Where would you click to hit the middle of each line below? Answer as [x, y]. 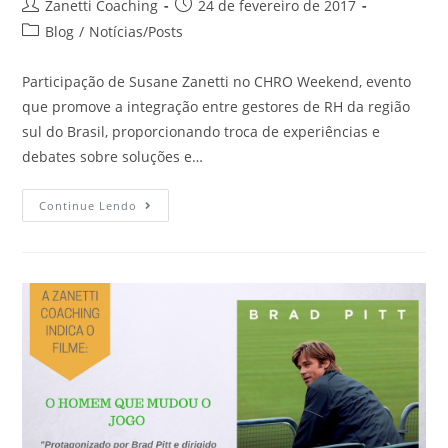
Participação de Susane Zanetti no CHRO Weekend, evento [217, 81]
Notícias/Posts [136, 31]
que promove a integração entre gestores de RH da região [216, 106]
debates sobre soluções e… [113, 156]
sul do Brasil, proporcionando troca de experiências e [201, 131]
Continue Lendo [88, 205]
